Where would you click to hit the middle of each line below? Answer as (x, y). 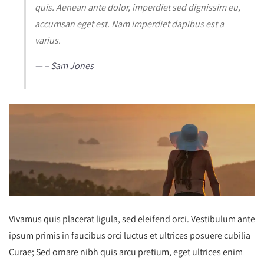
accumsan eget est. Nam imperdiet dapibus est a (129, 24)
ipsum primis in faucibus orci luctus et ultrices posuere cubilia (130, 235)
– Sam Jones (69, 65)
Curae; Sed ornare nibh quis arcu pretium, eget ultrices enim (126, 252)
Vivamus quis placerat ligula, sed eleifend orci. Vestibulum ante (132, 219)
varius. (48, 40)
